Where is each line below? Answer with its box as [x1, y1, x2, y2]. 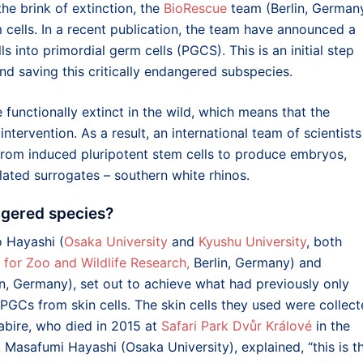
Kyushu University [199, 233, 306, 250]
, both [306, 233, 342, 250]
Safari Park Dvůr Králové [161, 317, 312, 334]
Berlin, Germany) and [190, 254, 322, 271]
